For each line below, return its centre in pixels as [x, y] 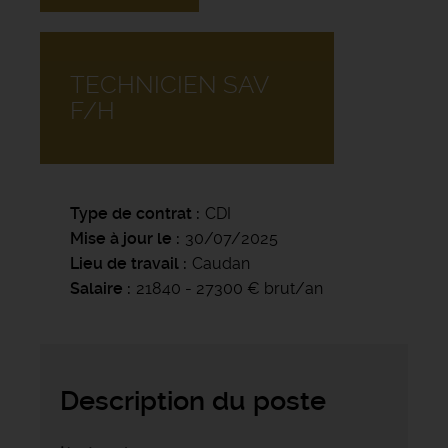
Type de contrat [131, 214]
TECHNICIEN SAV [169, 85]
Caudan [221, 264]
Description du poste [193, 401]
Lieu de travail [124, 264]
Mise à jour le [121, 239]
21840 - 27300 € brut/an [229, 289]
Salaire [96, 289]
